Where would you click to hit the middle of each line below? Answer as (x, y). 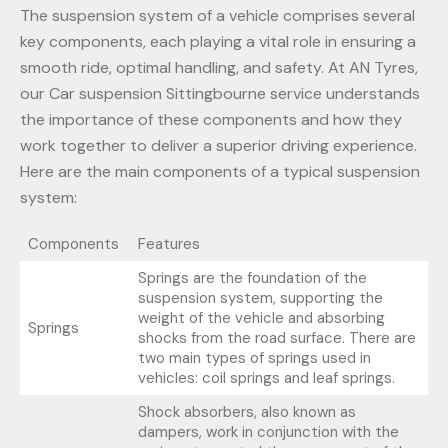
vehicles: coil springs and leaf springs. (266, 378)
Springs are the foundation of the (252, 278)
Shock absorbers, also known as (246, 412)
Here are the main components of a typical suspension (220, 172)
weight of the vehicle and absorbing (261, 318)
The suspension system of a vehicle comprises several (217, 16)
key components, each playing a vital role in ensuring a (218, 42)
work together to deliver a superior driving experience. (218, 146)
